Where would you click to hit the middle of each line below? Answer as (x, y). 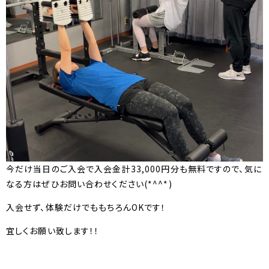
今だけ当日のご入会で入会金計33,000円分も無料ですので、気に (134, 169)
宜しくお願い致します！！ (53, 231)
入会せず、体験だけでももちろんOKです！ (86, 207)
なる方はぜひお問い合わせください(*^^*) (89, 184)
